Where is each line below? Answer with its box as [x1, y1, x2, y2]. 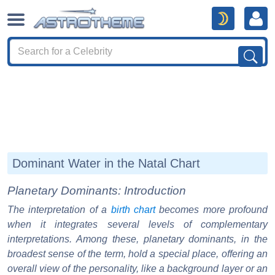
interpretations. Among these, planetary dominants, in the [7, 234, 268, 245]
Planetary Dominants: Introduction [7, 184, 186, 198]
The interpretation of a [7, 204, 111, 215]
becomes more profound [155, 204, 268, 215]
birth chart [110, 204, 155, 215]
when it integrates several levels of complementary [7, 219, 268, 230]
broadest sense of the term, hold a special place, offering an [7, 249, 268, 260]
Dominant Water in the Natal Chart [12, 157, 200, 170]
